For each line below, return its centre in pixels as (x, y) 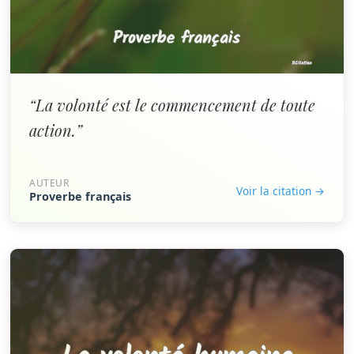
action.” (56, 130)
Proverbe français (80, 196)
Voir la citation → (281, 190)
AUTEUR (49, 183)
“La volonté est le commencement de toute (172, 105)
